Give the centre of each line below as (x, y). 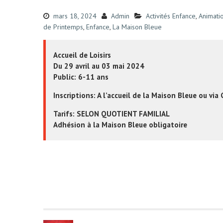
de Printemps (63, 27)
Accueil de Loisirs (82, 55)
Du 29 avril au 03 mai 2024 (99, 66)
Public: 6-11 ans (81, 77)
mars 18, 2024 (75, 16)
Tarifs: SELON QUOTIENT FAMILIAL (111, 114)
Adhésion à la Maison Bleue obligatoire (120, 125)
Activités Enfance (171, 16)
